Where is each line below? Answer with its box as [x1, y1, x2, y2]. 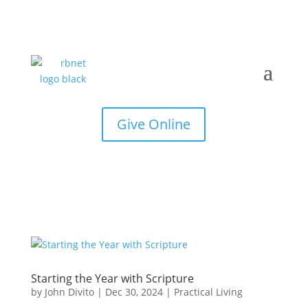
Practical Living [173, 285, 243, 298]
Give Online [117, 115, 191, 133]
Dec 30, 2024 [104, 285, 163, 298]
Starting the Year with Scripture [30, 271, 194, 286]
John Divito [44, 285, 94, 298]
